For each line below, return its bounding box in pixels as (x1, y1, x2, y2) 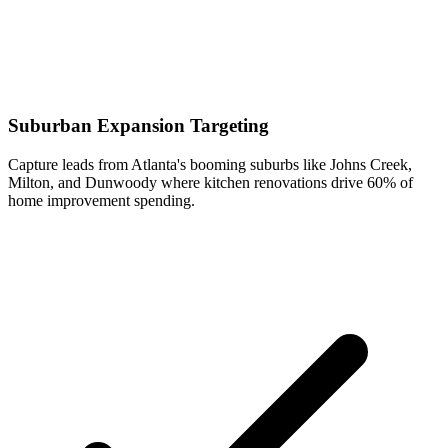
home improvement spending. (8, 191, 195, 209)
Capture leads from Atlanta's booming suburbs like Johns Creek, (8, 155, 412, 173)
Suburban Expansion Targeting (8, 114, 269, 136)
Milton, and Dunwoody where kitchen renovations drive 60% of (8, 173, 413, 191)
